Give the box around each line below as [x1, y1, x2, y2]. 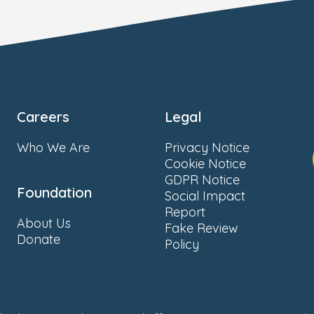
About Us [17, 214, 71, 231]
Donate [17, 231, 60, 247]
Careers [17, 107, 69, 125]
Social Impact [165, 187, 245, 204]
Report [165, 203, 205, 220]
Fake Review [165, 219, 238, 236]
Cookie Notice [165, 155, 246, 172]
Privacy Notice [165, 139, 250, 156]
